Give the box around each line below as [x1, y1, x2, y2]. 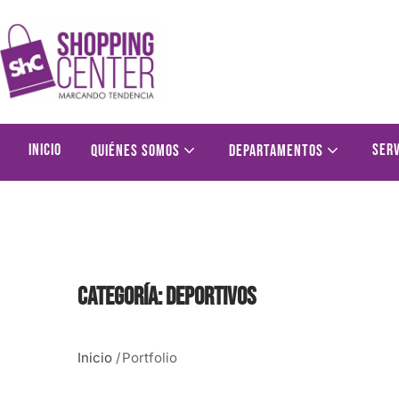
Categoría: [77, 282, 166, 313]
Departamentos [229, 142, 327, 161]
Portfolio [122, 349, 177, 367]
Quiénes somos [91, 142, 183, 161]
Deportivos [166, 282, 256, 313]
